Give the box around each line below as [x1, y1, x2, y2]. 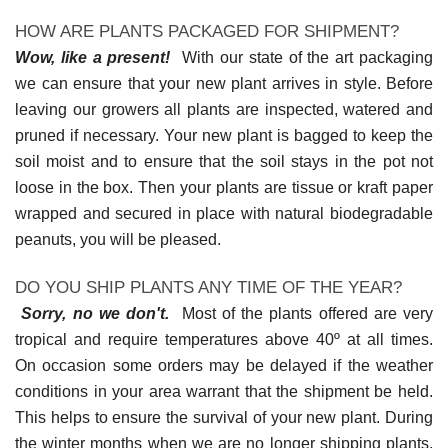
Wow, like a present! [15, 48, 171, 66]
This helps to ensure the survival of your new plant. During [15, 408, 433, 426]
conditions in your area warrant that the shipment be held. [15, 382, 433, 400]
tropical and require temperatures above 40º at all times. [15, 330, 433, 348]
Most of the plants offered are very [169, 304, 433, 322]
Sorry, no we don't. [15, 304, 169, 322]
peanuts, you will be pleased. [15, 230, 221, 248]
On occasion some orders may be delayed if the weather [15, 356, 433, 374]
